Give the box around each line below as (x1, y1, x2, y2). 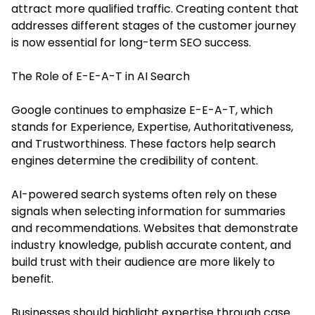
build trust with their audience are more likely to (11, 253, 275, 270)
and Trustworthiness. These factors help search (11, 135, 276, 152)
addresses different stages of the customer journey (11, 17, 296, 34)
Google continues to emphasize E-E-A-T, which (11, 101, 273, 118)
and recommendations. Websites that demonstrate (11, 219, 298, 236)
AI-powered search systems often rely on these (11, 186, 277, 202)
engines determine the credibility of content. (11, 152, 258, 169)
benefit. (11, 270, 53, 287)
